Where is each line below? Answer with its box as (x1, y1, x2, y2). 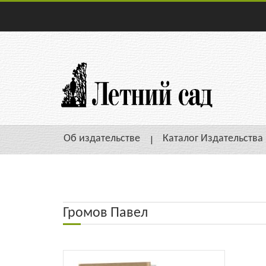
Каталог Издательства (163, 133, 263, 145)
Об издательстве (64, 133, 140, 145)
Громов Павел (62, 205, 148, 220)
